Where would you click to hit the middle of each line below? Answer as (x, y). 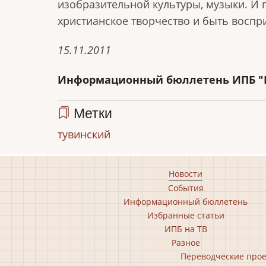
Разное (186, 243)
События (186, 188)
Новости (186, 174)
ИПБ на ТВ (186, 229)
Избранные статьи (186, 215)
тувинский (84, 134)
